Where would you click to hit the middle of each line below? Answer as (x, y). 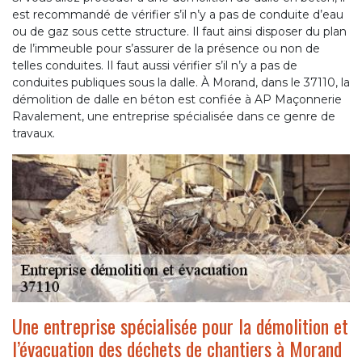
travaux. (34, 134)
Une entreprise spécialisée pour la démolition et (180, 325)
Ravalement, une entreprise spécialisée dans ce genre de (174, 117)
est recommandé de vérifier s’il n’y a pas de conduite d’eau (178, 15)
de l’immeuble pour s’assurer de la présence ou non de (166, 49)
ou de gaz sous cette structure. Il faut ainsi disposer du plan (179, 32)
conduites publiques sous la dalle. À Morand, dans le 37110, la (181, 83)
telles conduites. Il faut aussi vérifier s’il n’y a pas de (155, 66)
